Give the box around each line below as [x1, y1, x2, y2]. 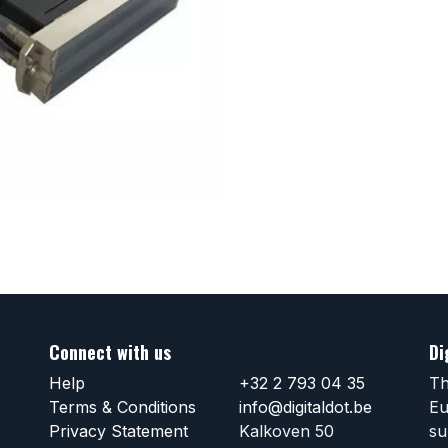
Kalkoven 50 [239, 421, 334, 441]
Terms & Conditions [49, 397, 196, 417]
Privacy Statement [49, 421, 188, 441]
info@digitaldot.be [239, 397, 372, 417]
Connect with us [49, 339, 171, 365]
